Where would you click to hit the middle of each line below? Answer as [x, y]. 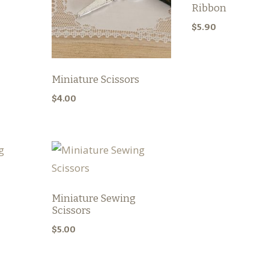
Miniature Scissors [95, 79]
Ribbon [209, 8]
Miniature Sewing [93, 198]
